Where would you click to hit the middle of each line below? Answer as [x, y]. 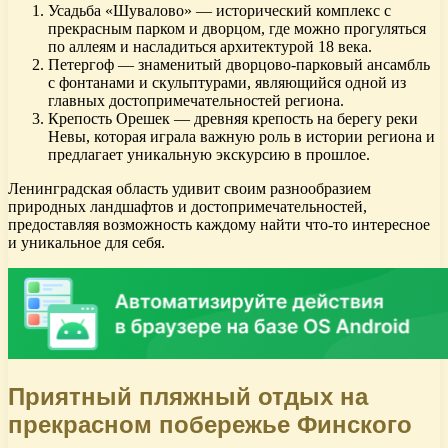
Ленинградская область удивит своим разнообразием [189, 189]
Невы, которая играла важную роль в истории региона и [241, 137]
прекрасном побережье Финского [210, 425]
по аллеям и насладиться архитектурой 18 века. [210, 47]
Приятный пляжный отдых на [188, 397]
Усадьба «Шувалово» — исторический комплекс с [219, 11]
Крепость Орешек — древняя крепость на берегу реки [233, 119]
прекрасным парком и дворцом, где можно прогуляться [237, 29]
